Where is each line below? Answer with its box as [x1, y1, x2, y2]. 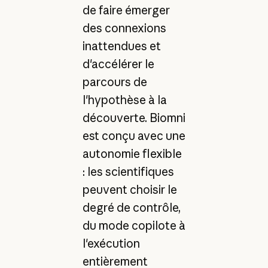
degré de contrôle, [82, 200, 181, 215]
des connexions [82, 20, 166, 35]
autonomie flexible [82, 146, 182, 161]
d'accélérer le [82, 56, 154, 71]
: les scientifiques [82, 164, 174, 179]
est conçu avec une [82, 128, 185, 143]
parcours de [82, 74, 147, 89]
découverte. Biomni [82, 110, 185, 125]
